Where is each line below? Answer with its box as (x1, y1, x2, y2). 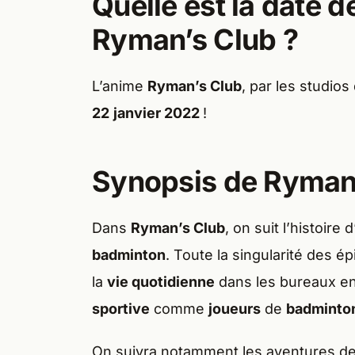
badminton (92, 246, 166, 264)
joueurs (208, 300, 261, 318)
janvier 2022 (113, 105, 203, 122)
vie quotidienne (107, 273, 215, 291)
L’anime (92, 78, 147, 95)
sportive (92, 300, 150, 318)
